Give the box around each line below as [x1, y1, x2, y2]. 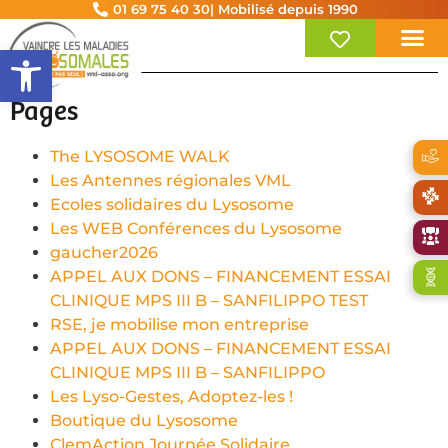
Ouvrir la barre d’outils [9, 39, 126, 78]
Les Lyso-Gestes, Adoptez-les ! [50, 386, 293, 406]
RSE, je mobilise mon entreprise [50, 314, 309, 334]
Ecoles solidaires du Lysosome [50, 194, 294, 214]
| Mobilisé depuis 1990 [210, 2, 359, 17]
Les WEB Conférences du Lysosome [50, 218, 342, 238]
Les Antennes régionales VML [50, 170, 291, 190]
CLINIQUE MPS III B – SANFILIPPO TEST [50, 290, 368, 310]
